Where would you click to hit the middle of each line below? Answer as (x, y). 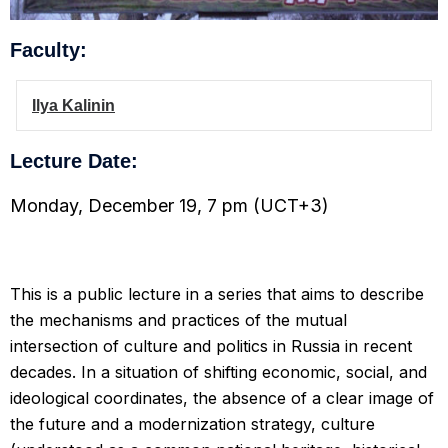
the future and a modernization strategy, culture (192, 423)
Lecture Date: (74, 160)
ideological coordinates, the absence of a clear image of (222, 397)
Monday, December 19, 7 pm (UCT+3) (169, 205)
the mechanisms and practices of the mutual (178, 319)
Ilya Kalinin (73, 105)
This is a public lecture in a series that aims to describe (217, 293)
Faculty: (48, 49)
